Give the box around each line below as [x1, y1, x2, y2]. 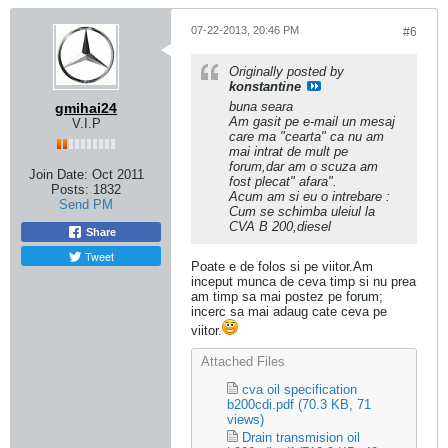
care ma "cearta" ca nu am [229, 129, 384, 144]
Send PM [59, 197, 113, 212]
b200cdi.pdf [227, 397, 294, 412]
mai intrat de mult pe [229, 144, 348, 159]
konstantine [229, 79, 301, 94]
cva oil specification [242, 382, 357, 397]
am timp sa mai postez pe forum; [191, 289, 383, 304]
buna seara [229, 99, 293, 114]
